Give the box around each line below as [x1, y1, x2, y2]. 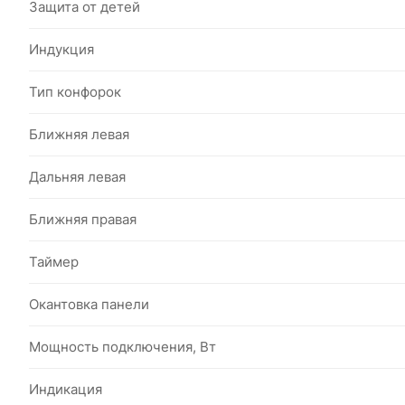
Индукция [29, 41, 94, 58]
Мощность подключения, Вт [29, 338, 216, 355]
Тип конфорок [29, 83, 121, 100]
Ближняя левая [29, 126, 129, 143]
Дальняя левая [29, 168, 126, 185]
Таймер [29, 253, 79, 270]
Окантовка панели [29, 296, 149, 313]
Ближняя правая [29, 211, 137, 228]
